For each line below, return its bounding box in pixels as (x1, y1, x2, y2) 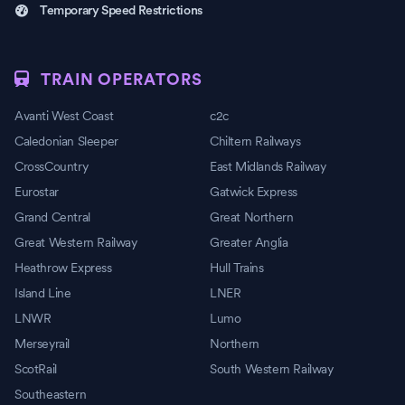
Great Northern (210, 209, 294, 225)
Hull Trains (210, 259, 264, 276)
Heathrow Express (14, 259, 112, 276)
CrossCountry (14, 158, 89, 174)
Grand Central (14, 209, 90, 225)
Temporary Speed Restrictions (40, 5, 202, 17)
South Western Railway (210, 361, 334, 377)
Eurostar (14, 184, 59, 200)
